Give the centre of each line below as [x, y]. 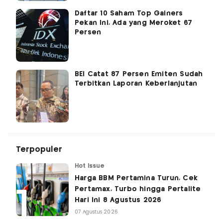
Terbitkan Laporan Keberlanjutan [136, 83]
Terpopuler [39, 149]
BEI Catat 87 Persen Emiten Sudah [139, 74]
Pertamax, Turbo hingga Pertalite [138, 189]
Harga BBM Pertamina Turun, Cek [136, 178]
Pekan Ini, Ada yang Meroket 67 [133, 23]
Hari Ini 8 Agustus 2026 [118, 200]
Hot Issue [90, 166]
